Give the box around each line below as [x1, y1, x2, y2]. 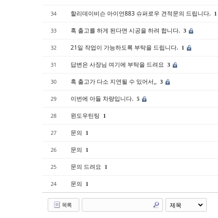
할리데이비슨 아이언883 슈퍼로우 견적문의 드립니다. [71, 9, 212, 18]
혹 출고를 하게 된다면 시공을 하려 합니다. [71, 26, 182, 35]
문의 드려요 [71, 162, 103, 171]
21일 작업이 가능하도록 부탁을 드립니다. [71, 43, 180, 52]
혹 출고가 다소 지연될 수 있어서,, [71, 77, 158, 86]
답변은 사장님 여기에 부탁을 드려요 [71, 60, 165, 69]
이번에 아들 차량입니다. [71, 94, 135, 103]
